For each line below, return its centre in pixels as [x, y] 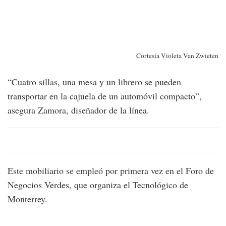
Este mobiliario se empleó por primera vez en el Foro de [111, 170]
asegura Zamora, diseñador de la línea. [78, 110]
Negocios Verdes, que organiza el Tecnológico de [98, 184]
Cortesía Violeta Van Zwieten [177, 56]
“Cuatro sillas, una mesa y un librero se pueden [94, 81]
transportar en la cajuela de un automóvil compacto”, [105, 96]
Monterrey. [27, 199]
